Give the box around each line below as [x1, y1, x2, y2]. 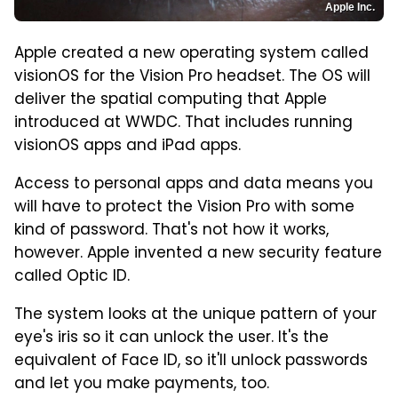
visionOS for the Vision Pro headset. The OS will [14, 65, 370, 91]
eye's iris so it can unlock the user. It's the [14, 326, 329, 352]
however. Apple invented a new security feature [14, 242, 382, 267]
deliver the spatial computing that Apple [14, 88, 327, 114]
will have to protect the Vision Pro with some [14, 195, 354, 221]
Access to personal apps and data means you [14, 172, 373, 198]
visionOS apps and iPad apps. [14, 134, 241, 160]
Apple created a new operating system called [14, 42, 369, 68]
